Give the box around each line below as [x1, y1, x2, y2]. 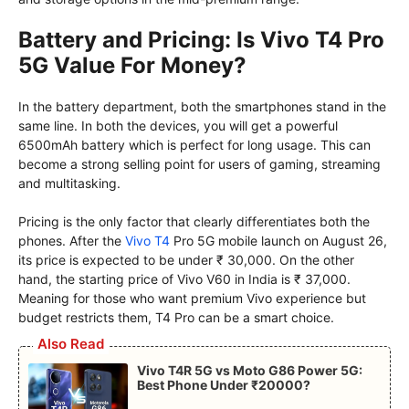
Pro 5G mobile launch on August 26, [170, 233, 387, 249]
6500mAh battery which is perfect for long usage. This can [18, 137, 371, 153]
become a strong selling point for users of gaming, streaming [18, 156, 381, 173]
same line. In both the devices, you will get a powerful [18, 118, 338, 134]
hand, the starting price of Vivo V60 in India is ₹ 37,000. [18, 271, 351, 288]
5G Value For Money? [18, 52, 246, 79]
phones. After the [18, 233, 125, 249]
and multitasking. [18, 175, 121, 192]
